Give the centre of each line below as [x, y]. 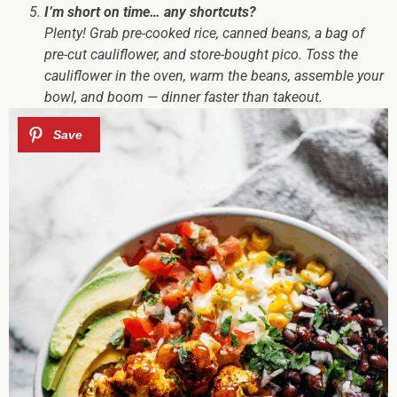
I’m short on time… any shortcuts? [150, 12]
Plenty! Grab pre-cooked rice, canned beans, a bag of [204, 34]
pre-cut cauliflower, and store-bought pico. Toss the [201, 55]
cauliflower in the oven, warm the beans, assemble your [214, 76]
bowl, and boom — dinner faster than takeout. [183, 97]
